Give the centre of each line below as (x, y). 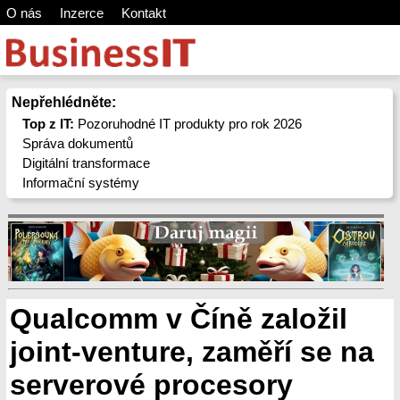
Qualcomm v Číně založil (179, 319)
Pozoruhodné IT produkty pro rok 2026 (188, 124)
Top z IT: (49, 124)
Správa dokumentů (78, 143)
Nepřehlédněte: (63, 102)
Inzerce (81, 13)
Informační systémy (81, 183)
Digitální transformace (87, 163)
